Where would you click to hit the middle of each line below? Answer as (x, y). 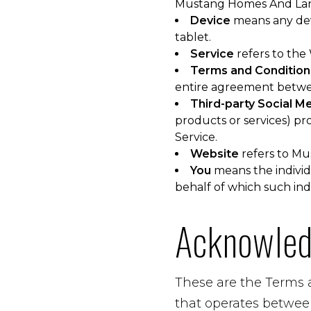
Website (215, 154)
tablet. (193, 37)
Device (210, 20)
